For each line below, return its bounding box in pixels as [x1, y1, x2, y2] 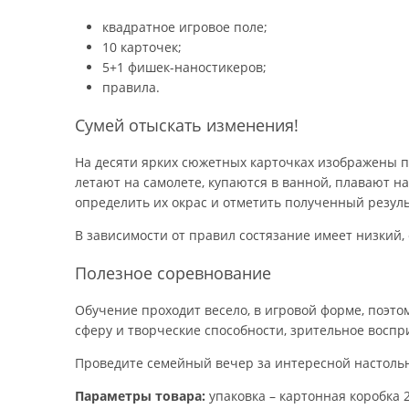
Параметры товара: [75, 387, 205, 404]
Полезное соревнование [75, 262, 271, 284]
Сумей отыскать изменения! [75, 114, 299, 136]
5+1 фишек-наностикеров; [102, 58, 267, 76]
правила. [102, 79, 160, 96]
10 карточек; [102, 38, 182, 56]
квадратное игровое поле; [102, 18, 267, 36]
